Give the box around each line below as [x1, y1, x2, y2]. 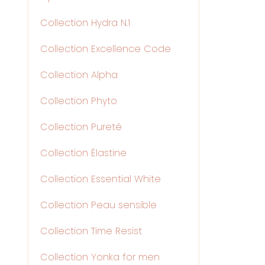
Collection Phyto [40, 94, 117, 108]
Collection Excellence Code [40, 42, 171, 56]
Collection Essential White [40, 172, 161, 186]
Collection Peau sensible [40, 198, 157, 212]
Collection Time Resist [40, 224, 142, 238]
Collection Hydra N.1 [40, 16, 130, 30]
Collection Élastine [40, 146, 127, 160]
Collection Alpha [40, 68, 118, 82]
